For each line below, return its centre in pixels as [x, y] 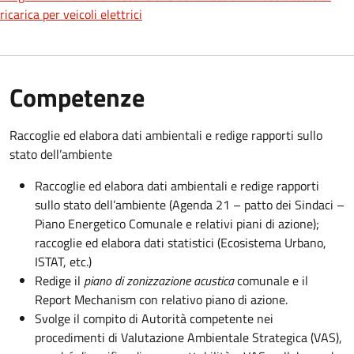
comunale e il [271, 280]
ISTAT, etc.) [63, 261]
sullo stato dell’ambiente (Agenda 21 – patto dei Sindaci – [190, 204]
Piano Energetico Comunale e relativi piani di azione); [177, 223]
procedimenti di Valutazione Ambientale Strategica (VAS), [188, 337]
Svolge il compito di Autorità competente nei [154, 318]
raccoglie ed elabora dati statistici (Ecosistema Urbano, [181, 242]
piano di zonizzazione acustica [159, 280]
